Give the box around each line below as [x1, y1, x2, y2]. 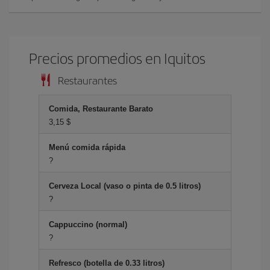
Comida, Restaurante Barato [49, 104, 153, 113]
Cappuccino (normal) [49, 219, 127, 229]
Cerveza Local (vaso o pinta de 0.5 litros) [49, 181, 201, 190]
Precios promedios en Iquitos [29, 47, 206, 68]
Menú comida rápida [49, 142, 125, 152]
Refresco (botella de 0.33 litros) [49, 258, 165, 268]
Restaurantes [58, 72, 117, 87]
